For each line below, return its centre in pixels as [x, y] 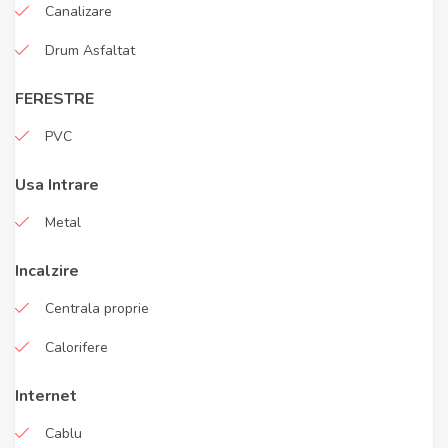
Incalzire [47, 271]
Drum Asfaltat [90, 50]
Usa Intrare [57, 185]
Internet [46, 396]
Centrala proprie [97, 308]
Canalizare [78, 11]
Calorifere [76, 347]
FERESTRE [54, 99]
